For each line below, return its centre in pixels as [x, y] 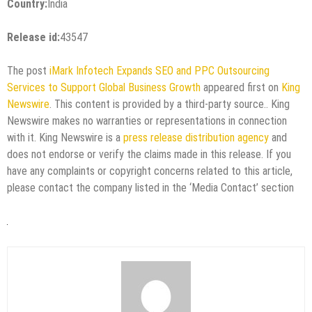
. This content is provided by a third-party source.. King [170, 104]
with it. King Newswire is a [65, 137]
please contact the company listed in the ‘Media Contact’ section [150, 187]
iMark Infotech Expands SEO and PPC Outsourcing [159, 70]
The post [28, 70]
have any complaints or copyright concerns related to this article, [150, 171]
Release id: [33, 37]
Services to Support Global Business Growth [104, 87]
